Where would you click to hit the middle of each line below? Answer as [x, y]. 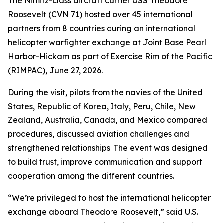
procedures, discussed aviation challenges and [99, 134]
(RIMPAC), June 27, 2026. [55, 70]
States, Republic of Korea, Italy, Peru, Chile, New [102, 106]
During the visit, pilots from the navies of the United [105, 92]
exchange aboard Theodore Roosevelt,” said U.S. [103, 212]
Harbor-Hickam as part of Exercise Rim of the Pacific [110, 56]
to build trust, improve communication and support [105, 162]
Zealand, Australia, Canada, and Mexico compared [108, 120]
